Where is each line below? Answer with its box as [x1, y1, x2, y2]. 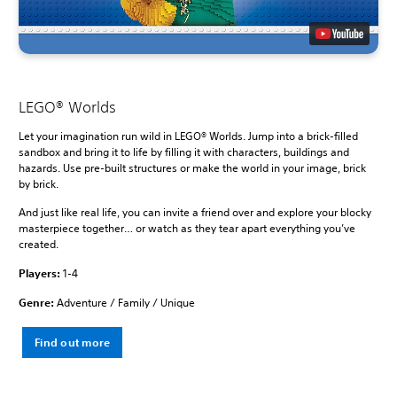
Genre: [19, 294, 57, 309]
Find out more [35, 334, 111, 349]
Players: [19, 265, 63, 280]
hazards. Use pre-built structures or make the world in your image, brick [19, 160, 366, 175]
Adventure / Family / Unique [57, 294, 195, 310]
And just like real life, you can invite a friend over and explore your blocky [19, 204, 371, 220]
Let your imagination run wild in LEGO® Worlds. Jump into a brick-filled [19, 128, 358, 144]
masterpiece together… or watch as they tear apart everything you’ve [19, 220, 355, 236]
